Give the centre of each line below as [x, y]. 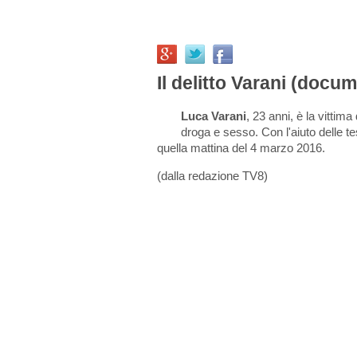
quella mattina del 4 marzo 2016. [241, 148]
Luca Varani [214, 116]
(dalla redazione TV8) [212, 176]
